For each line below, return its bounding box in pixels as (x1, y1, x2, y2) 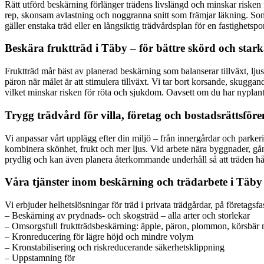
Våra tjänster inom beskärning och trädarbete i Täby (5, 176, 262, 189)
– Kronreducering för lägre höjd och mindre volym (5, 232, 193, 242)
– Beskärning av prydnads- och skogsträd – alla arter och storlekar (5, 210, 250, 220)
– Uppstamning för (5, 253, 75, 263)
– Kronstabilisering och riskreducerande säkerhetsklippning (5, 242, 225, 252)
